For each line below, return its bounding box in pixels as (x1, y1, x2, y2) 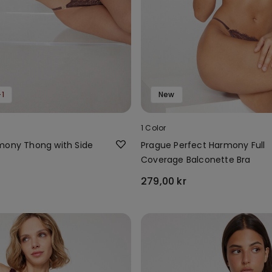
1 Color (141, 122, 166, 133)
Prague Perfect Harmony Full (141, 138, 265, 151)
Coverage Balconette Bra (141, 153, 251, 166)
